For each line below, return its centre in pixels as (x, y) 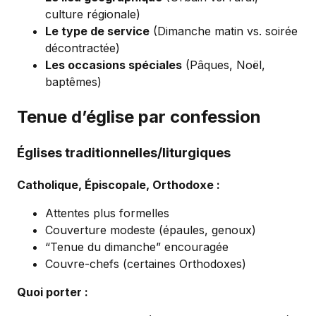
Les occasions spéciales (114, 65)
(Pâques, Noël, (224, 65)
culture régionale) (93, 14)
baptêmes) (73, 81)
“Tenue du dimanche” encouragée (137, 247)
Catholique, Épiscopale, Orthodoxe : (119, 185)
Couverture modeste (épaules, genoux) (151, 230)
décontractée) (83, 48)
